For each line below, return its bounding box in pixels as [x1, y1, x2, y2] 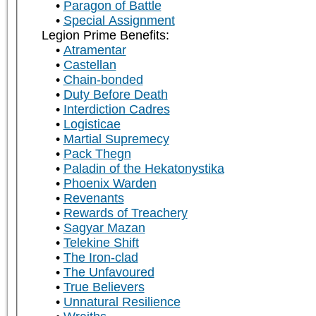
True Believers [63, 280, 145, 295]
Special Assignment [63, 13, 175, 28]
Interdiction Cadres [63, 102, 170, 117]
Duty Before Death [63, 87, 168, 102]
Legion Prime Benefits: [41, 28, 169, 43]
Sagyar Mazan [63, 221, 145, 236]
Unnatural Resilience [63, 295, 181, 310]
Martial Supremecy [63, 132, 169, 147]
